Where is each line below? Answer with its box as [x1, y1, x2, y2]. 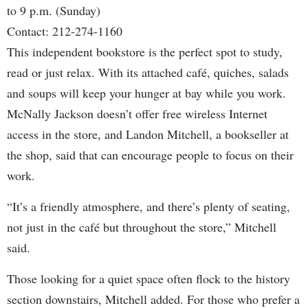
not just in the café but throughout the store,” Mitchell [7, 218, 276, 235]
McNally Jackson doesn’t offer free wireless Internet [7, 104, 267, 122]
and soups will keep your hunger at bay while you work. [7, 84, 286, 101]
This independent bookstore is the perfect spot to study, [7, 43, 283, 60]
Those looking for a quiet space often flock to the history [7, 269, 290, 287]
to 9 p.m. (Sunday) [7, 1, 100, 19]
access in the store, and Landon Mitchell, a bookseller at [7, 125, 289, 142]
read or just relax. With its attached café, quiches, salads [7, 63, 289, 80]
